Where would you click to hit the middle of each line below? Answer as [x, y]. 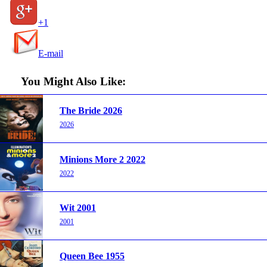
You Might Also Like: [73, 81]
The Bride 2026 [91, 111]
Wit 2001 [78, 208]
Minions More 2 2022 [103, 159]
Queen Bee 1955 [92, 256]
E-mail [51, 54]
